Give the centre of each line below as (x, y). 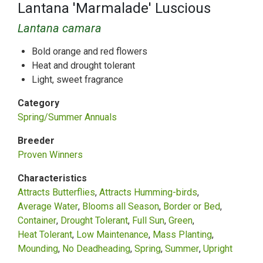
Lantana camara (60, 28)
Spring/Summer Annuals (67, 117)
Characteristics (52, 178)
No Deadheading (96, 249)
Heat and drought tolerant (83, 65)
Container (37, 220)
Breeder (36, 141)
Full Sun (148, 220)
